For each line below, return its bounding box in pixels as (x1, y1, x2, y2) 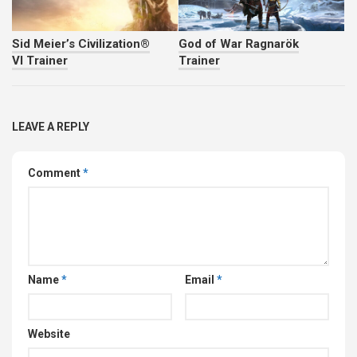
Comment (28, 166, 83, 179)
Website (28, 327, 70, 340)
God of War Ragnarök (178, 36, 299, 51)
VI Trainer (12, 53, 68, 68)
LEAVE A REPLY (12, 120, 89, 133)
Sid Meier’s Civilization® (12, 36, 150, 51)
